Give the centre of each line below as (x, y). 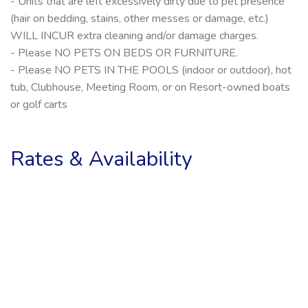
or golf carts (39, 104)
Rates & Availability (101, 159)
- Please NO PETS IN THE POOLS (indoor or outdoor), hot (151, 70)
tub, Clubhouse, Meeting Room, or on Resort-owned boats (150, 87)
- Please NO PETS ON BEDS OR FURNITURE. (124, 53)
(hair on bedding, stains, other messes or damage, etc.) (140, 18)
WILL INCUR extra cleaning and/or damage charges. (134, 35)
